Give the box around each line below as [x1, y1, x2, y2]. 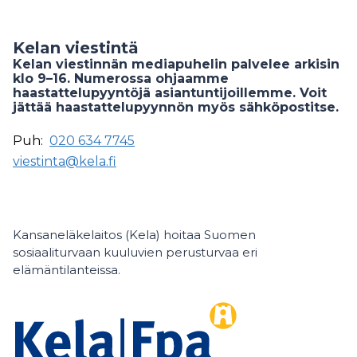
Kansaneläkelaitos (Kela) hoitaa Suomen [13, 226, 256, 242]
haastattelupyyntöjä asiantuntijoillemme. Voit [13, 84, 327, 100]
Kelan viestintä [13, 37, 139, 57]
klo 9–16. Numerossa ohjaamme [13, 70, 229, 86]
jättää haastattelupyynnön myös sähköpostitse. [13, 99, 339, 115]
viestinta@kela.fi [13, 153, 116, 169]
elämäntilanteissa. [13, 261, 120, 277]
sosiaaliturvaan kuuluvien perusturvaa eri [13, 244, 257, 260]
